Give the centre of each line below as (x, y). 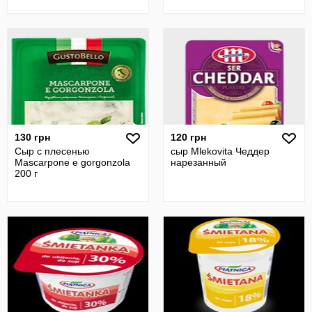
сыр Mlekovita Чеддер (220, 151)
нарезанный (198, 162)
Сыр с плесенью (52, 151)
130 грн (32, 137)
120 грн (188, 137)
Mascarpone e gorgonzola (72, 162)
